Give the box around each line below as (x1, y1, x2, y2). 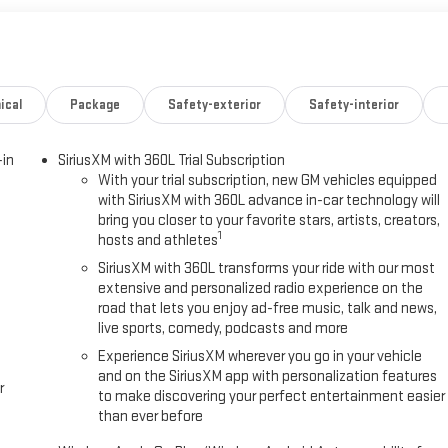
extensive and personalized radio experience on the (98, 278, 424, 298)
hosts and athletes (98, 230, 219, 250)
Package (70, 96, 121, 113)
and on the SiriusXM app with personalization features (98, 366, 438, 386)
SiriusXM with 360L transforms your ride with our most (98, 258, 436, 278)
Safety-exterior (168, 96, 261, 113)
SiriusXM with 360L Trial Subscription (58, 150, 286, 170)
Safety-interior (308, 96, 399, 113)
